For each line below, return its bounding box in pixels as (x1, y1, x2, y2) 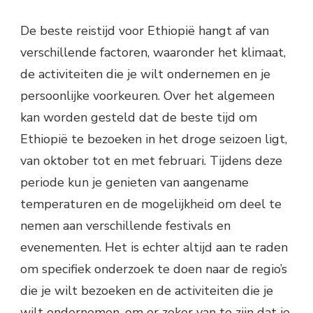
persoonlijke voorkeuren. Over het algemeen (20, 87, 275, 104)
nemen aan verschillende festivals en (20, 217, 231, 234)
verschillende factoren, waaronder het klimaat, (20, 43, 286, 61)
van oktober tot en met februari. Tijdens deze (20, 152, 282, 169)
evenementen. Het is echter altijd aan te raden (20, 238, 288, 256)
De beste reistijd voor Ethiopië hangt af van (20, 22, 269, 39)
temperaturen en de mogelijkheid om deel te (20, 195, 282, 212)
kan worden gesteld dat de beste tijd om (20, 108, 257, 126)
